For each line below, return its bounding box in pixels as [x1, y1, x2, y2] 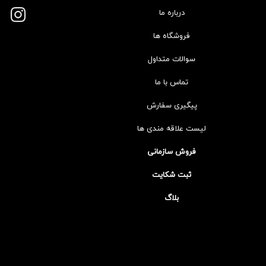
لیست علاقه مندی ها [137, 122, 207, 135]
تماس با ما [155, 75, 189, 88]
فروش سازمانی [147, 145, 197, 158]
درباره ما [159, 6, 185, 19]
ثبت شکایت [152, 168, 192, 181]
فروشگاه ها [153, 29, 191, 42]
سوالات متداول [148, 52, 196, 65]
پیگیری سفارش [146, 99, 197, 112]
